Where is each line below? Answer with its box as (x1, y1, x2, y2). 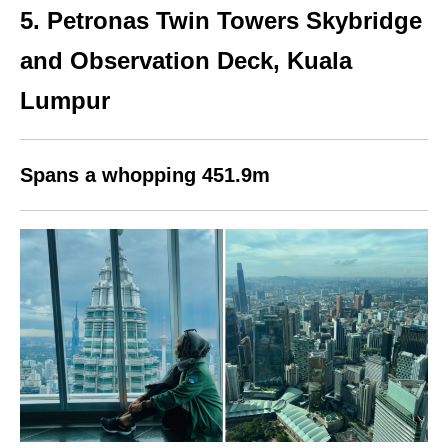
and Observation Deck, (20, 46, 287, 74)
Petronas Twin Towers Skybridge (40, 6, 422, 34)
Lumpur (20, 86, 110, 114)
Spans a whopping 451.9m (20, 163, 270, 186)
